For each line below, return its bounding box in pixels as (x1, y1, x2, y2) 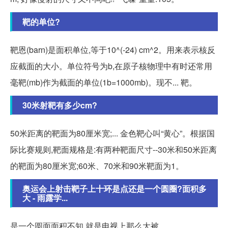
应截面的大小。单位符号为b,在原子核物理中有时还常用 (10, 60, 212, 72)
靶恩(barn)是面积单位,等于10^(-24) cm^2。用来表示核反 (10, 43, 215, 55)
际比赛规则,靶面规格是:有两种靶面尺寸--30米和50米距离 (10, 143, 217, 155)
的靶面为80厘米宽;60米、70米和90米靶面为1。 (10, 159, 184, 172)
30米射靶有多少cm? (22, 99, 97, 111)
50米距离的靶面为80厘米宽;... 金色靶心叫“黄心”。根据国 (10, 127, 215, 139)
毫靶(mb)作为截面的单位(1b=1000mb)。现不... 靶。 (10, 76, 197, 88)
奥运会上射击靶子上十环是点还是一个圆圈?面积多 (22, 182, 207, 194)
